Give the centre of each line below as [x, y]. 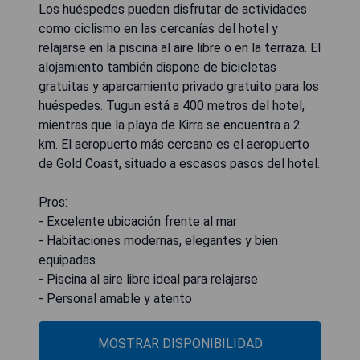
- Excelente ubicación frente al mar [138, 221]
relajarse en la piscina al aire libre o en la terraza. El [180, 47]
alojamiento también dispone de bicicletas [157, 67]
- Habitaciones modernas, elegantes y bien [158, 240]
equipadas [67, 260]
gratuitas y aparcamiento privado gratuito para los [179, 86]
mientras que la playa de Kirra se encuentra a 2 [170, 125]
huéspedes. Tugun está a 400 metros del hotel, [172, 105]
